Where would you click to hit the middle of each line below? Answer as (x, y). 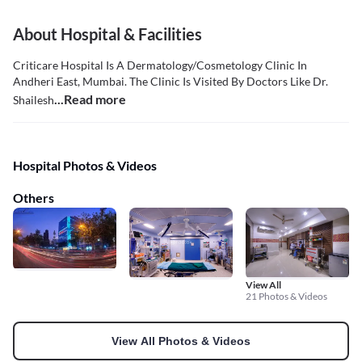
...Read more (90, 99)
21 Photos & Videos (286, 296)
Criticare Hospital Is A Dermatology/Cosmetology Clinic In (160, 65)
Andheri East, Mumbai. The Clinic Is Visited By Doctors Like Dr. (170, 82)
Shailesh (34, 100)
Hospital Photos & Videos (85, 166)
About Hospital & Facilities (107, 34)
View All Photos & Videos (181, 341)
